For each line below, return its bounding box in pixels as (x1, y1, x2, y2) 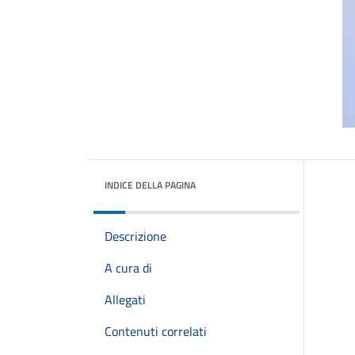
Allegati (105, 290, 146, 309)
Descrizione (105, 227, 166, 246)
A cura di (105, 258, 152, 277)
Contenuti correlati (105, 322, 207, 341)
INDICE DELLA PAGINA (105, 177, 196, 193)
